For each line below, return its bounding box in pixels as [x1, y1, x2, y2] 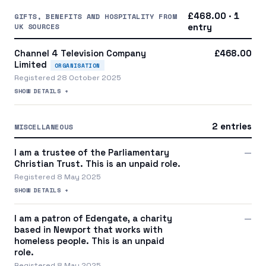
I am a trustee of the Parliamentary [14, 146, 169, 158]
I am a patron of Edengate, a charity [14, 212, 172, 224]
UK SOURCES [14, 21, 59, 31]
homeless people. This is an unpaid [14, 235, 164, 246]
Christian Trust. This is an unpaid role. [14, 157, 180, 169]
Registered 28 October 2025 [14, 72, 121, 83]
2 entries [212, 120, 252, 132]
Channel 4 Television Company [14, 47, 146, 59]
